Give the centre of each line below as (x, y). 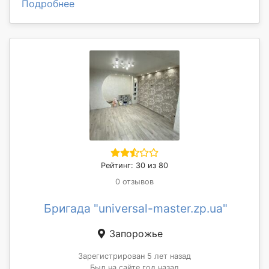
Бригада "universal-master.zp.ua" (136, 209)
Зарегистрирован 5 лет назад (134, 256)
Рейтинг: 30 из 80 (134, 166)
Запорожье (134, 234)
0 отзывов (134, 182)
